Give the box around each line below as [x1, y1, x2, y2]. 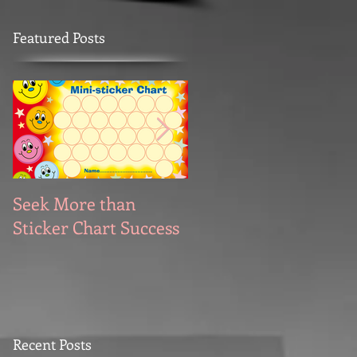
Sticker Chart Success [13, 215, 179, 239]
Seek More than [13, 191, 136, 215]
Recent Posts [13, 334, 92, 354]
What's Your [188, 191, 282, 215]
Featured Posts [13, 28, 105, 47]
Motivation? [188, 215, 284, 239]
